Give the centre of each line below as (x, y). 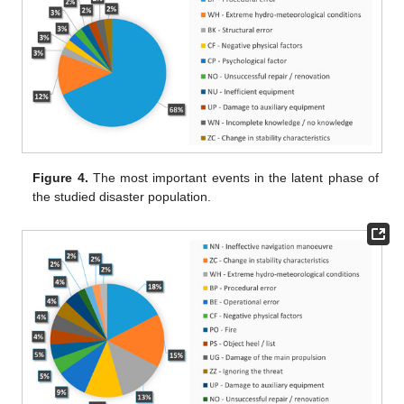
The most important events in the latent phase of (233, 178)
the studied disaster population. (122, 197)
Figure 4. (60, 178)
